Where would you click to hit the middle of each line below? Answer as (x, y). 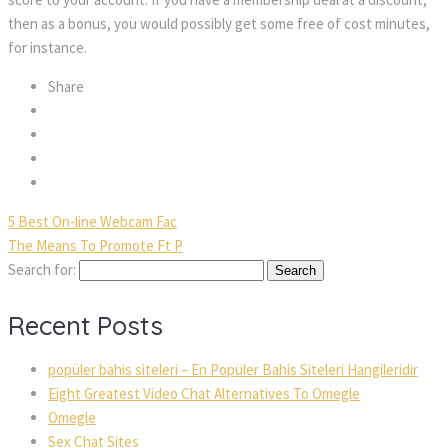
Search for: (42, 269)
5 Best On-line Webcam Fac (92, 221)
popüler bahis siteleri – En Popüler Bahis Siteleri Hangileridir (233, 369)
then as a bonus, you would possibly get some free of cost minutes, (219, 23)
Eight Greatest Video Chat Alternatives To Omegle (204, 393)
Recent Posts (85, 325)
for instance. (47, 47)
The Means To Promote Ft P (95, 245)
